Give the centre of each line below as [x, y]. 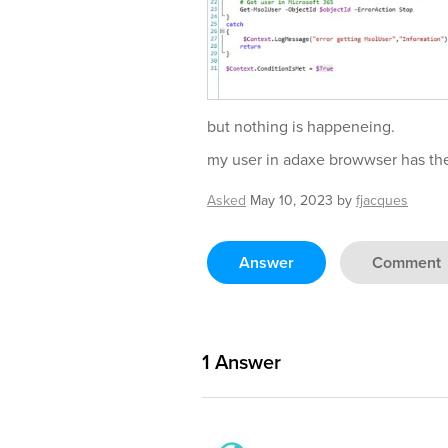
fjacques [382, 201]
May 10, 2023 [291, 201]
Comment [406, 263]
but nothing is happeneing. [301, 127]
